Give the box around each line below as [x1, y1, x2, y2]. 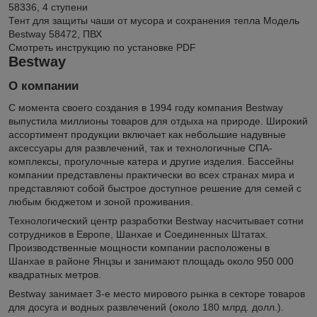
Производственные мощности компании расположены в [8, 242, 270, 254]
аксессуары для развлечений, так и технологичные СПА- [8, 142, 272, 154]
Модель [263, 14, 299, 26]
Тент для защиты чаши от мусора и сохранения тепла [8, 14, 263, 26]
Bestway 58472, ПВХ [8, 28, 102, 40]
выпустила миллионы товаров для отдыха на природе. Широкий [8, 115, 308, 127]
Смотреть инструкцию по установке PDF [8, 41, 196, 53]
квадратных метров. [8, 269, 101, 281]
